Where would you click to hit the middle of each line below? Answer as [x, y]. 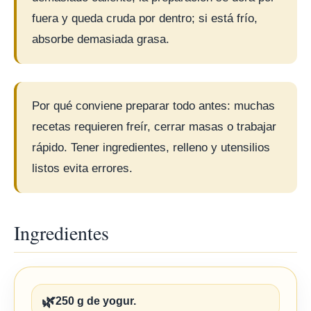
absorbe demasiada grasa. [101, 39]
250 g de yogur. [96, 301]
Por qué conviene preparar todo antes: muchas [153, 106]
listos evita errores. [82, 168]
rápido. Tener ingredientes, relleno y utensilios [151, 148]
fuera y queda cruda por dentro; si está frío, [145, 18]
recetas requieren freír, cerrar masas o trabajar [154, 127]
